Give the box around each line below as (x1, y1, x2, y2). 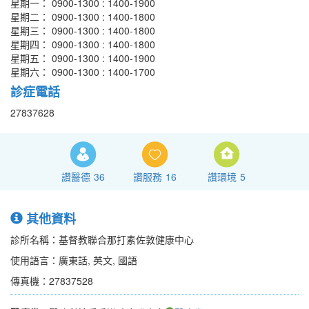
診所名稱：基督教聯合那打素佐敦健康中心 (10, 232, 194, 247)
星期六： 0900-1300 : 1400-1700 (10, 65, 155, 79)
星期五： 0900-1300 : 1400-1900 (10, 51, 155, 66)
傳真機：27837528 (10, 274, 93, 288)
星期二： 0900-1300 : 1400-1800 (10, 10, 155, 24)
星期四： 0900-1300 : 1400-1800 (10, 37, 155, 52)
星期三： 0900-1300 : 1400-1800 (10, 23, 155, 38)
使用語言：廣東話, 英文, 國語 (10, 253, 137, 268)
